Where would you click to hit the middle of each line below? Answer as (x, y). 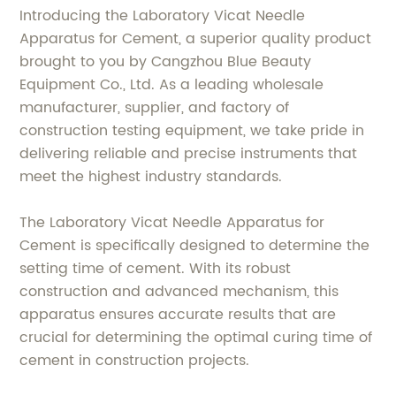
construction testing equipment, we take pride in (192, 131)
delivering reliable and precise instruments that (189, 154)
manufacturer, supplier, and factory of (155, 108)
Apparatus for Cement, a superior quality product (196, 39)
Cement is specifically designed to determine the (195, 246)
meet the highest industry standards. (151, 177)
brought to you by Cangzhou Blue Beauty (166, 62)
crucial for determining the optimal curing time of (196, 338)
